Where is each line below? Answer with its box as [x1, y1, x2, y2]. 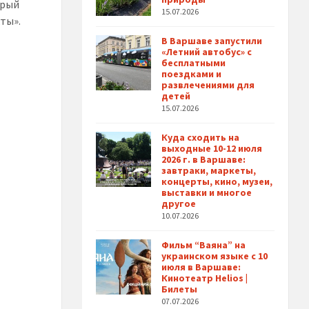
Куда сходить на [161, 131, 240, 144]
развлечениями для [161, 79, 255, 92]
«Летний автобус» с [161, 46, 252, 59]
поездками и [161, 68, 222, 81]
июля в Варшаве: [161, 261, 241, 274]
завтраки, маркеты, [161, 164, 257, 177]
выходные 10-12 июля [161, 142, 263, 155]
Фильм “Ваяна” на [161, 239, 246, 252]
